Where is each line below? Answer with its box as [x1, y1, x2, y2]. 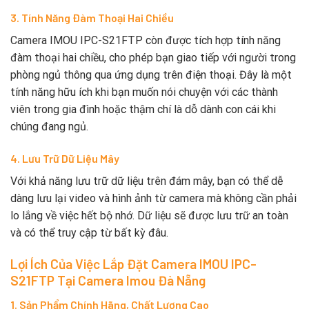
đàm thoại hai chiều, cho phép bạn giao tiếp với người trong [10, 51, 296, 65]
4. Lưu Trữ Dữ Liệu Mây [10, 152, 119, 166]
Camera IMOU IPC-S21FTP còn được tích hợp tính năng [10, 34, 281, 48]
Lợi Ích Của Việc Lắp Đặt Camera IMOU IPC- [10, 255, 257, 272]
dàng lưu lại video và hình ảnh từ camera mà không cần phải [10, 192, 297, 206]
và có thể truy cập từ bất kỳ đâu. [10, 226, 168, 240]
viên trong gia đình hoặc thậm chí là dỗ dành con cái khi [10, 103, 276, 117]
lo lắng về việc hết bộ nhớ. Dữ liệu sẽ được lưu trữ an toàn [10, 209, 288, 223]
